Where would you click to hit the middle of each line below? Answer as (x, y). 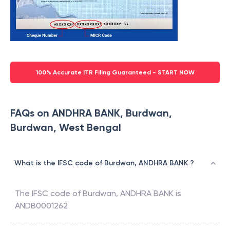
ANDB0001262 (41, 206)
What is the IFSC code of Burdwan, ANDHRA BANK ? (104, 163)
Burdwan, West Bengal (66, 128)
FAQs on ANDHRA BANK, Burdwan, (91, 113)
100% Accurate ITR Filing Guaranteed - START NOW (115, 73)
